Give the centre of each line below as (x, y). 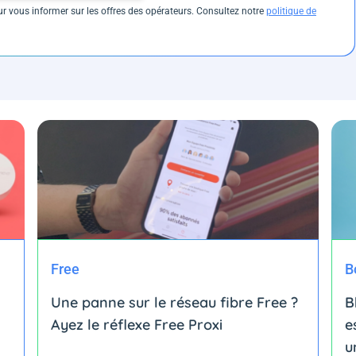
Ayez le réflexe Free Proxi (137, 324)
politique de (291, 11)
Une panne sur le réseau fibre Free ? (175, 302)
